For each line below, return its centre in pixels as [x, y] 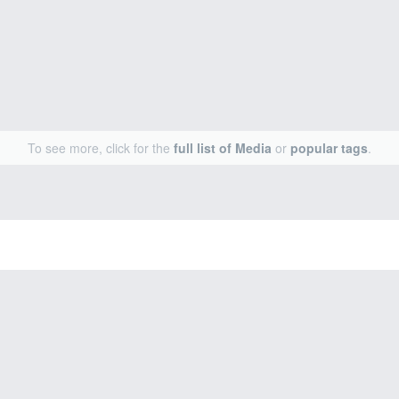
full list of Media [223, 148]
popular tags [329, 148]
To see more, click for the [101, 148]
